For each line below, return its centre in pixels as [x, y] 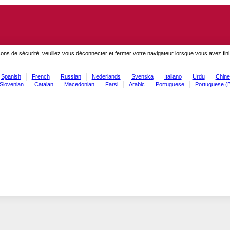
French [41, 76]
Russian [71, 76]
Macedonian [79, 84]
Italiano [173, 76]
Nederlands [106, 76]
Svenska [142, 76]
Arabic [137, 84]
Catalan [44, 84]
